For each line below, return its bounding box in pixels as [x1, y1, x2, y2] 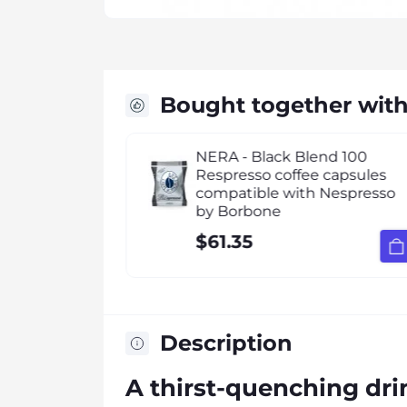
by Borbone [194, 203, 281, 220]
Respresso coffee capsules [194, 166, 386, 184]
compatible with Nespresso [194, 184, 395, 202]
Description [160, 330, 293, 356]
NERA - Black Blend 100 [194, 148, 367, 165]
